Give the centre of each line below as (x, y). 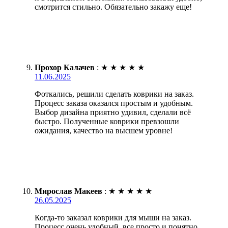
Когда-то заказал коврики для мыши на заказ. (113, 217)
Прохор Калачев (65, 67)
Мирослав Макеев (68, 191)
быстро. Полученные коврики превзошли (107, 121)
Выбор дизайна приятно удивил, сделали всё (113, 112)
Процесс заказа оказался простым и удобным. (114, 103)
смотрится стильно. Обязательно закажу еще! (113, 7)
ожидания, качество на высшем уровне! (104, 130)
